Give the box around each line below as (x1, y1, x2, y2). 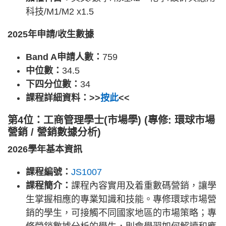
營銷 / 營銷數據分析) (8, 127, 101, 138)
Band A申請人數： (26, 52, 102, 63)
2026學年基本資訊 (8, 144, 82, 155)
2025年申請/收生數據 (8, 29, 94, 40)
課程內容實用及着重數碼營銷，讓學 (71, 181, 216, 191)
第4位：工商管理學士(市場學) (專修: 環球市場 (8, 115, 215, 126)
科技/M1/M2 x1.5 (26, 7, 94, 17)
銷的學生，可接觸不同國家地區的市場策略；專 (26, 208, 216, 218)
